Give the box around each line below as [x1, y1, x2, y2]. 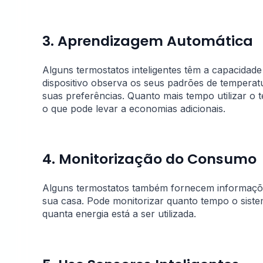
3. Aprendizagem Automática [42, 31, 253, 50]
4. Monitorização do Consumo [42, 149, 257, 169]
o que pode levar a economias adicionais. [42, 102, 225, 114]
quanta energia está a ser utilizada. [42, 207, 196, 220]
